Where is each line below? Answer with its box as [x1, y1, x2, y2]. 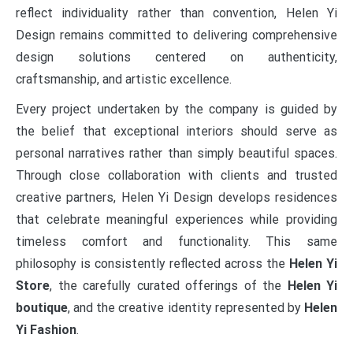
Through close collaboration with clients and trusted [16, 168, 337, 184]
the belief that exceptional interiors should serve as [16, 124, 337, 139]
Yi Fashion [16, 322, 76, 338]
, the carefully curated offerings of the [50, 278, 288, 294]
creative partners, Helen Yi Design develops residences [16, 190, 337, 206]
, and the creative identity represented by [68, 300, 304, 316]
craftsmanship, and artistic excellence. [16, 72, 232, 87]
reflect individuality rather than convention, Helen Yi [16, 6, 337, 21]
